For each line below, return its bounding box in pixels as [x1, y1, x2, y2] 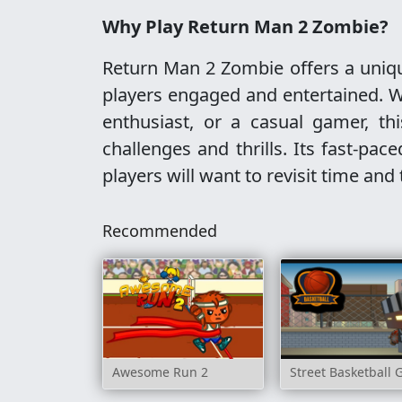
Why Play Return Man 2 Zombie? [102, 14, 389, 39]
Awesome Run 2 [112, 363, 208, 381]
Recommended [102, 220, 217, 241]
